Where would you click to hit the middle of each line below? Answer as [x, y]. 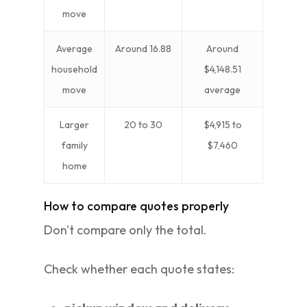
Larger [74, 125]
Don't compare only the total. [125, 230]
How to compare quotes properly [136, 206]
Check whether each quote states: [139, 269]
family [74, 145]
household [74, 69]
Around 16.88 [143, 49]
